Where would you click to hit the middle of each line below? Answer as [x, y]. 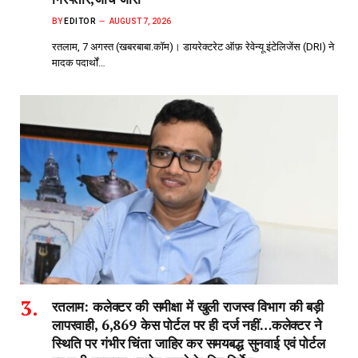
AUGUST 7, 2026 [140, 21]
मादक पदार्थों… [79, 62]
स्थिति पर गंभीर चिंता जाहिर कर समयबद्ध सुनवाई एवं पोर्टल [189, 343]
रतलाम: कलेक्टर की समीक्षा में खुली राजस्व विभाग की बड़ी [188, 306]
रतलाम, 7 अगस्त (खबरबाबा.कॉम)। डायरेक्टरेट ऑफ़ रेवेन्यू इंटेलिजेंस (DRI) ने [193, 46]
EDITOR [80, 21]
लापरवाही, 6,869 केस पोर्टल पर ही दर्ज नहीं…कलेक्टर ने [187, 324]
